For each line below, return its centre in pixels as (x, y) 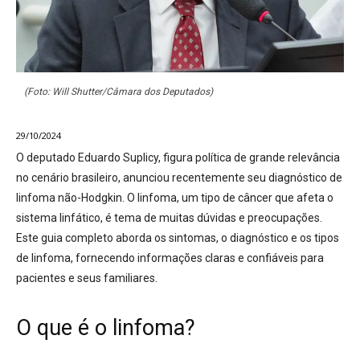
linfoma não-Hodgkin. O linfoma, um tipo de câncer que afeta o (175, 198)
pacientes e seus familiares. (87, 278)
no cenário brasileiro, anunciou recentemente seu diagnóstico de (179, 178)
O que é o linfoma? (106, 328)
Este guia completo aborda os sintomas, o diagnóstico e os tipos (178, 238)
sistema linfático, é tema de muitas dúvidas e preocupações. (169, 218)
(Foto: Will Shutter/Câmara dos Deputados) (119, 92)
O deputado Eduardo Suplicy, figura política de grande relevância (178, 158)
